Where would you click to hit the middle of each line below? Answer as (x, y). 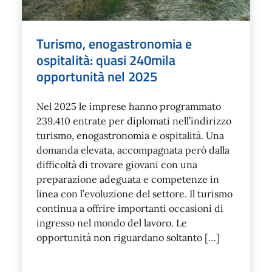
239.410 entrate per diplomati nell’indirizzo (134, 121)
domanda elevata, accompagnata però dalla (133, 150)
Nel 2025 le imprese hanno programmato (129, 106)
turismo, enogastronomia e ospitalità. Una (130, 135)
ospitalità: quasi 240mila (106, 59)
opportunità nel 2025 (97, 76)
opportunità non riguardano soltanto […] (128, 237)
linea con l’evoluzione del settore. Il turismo (134, 193)
